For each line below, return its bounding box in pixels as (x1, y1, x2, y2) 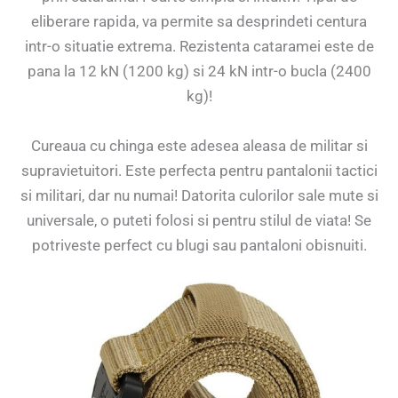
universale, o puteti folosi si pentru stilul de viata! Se (27, 211, 371, 229)
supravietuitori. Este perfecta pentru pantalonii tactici (20, 161, 378, 179)
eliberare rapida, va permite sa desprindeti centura (31, 12, 367, 31)
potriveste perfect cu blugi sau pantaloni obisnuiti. (31, 235, 367, 254)
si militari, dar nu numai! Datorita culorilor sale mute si (20, 186, 378, 204)
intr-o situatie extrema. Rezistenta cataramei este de (24, 37, 374, 56)
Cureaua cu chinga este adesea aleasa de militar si (30, 136, 368, 155)
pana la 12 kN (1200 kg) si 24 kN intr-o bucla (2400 (27, 62, 371, 81)
